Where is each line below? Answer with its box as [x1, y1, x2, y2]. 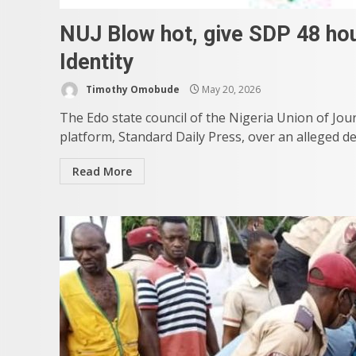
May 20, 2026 [199, 82, 261, 96]
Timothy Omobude [83, 82, 180, 96]
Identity [60, 49, 133, 75]
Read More [72, 164, 132, 179]
